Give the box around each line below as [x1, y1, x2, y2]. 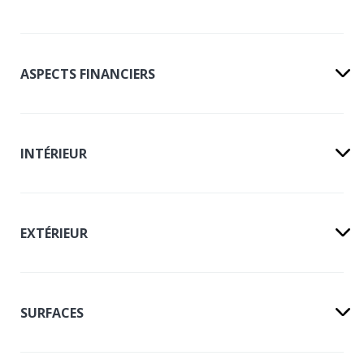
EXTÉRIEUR [20, 223, 88, 242]
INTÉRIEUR [20, 144, 87, 162]
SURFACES [20, 303, 84, 322]
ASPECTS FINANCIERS [20, 64, 155, 83]
